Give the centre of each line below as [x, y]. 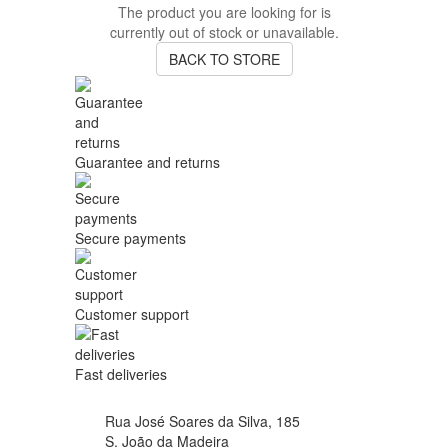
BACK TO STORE [224, 58]
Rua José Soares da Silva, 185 [202, 421]
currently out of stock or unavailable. [224, 31]
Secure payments [130, 237]
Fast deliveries [121, 373]
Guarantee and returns [147, 161]
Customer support [132, 313]
